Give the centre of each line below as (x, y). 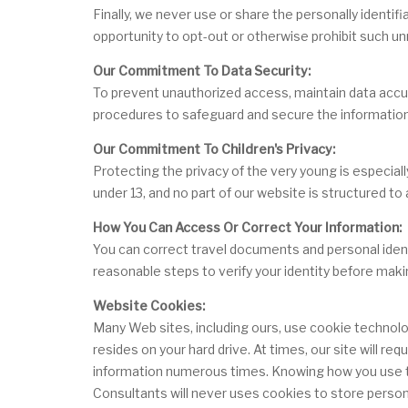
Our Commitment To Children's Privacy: (214, 148)
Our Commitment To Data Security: (202, 70)
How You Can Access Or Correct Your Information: (247, 227)
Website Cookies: (149, 305)
